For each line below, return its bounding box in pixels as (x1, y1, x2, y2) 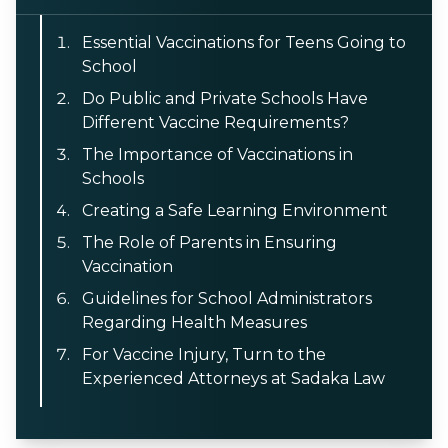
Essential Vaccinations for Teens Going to (82, 33, 406, 52)
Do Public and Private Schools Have (82, 89, 368, 108)
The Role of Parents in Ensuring (82, 233, 337, 252)
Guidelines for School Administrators (82, 289, 372, 308)
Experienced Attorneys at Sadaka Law (82, 369, 385, 388)
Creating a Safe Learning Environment (82, 201, 388, 220)
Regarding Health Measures (82, 313, 307, 332)
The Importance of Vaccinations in (82, 145, 353, 164)
